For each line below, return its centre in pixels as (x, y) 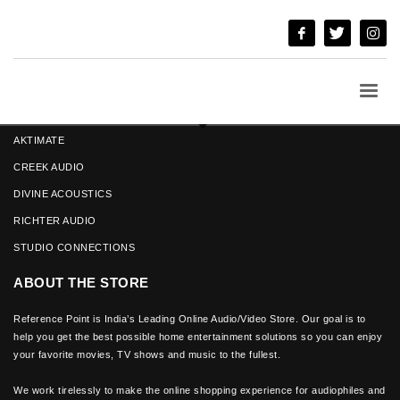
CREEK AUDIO (49, 167)
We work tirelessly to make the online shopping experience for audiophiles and (200, 390)
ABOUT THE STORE (81, 283)
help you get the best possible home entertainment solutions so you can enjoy (198, 337)
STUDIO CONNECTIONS (74, 247)
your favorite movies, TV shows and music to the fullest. (147, 354)
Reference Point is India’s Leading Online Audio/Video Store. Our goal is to (190, 319)
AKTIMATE (39, 140)
